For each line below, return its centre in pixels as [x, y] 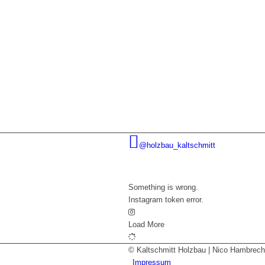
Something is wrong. [163, 188]
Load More [146, 225]
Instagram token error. [166, 200]
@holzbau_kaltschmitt [177, 146]
